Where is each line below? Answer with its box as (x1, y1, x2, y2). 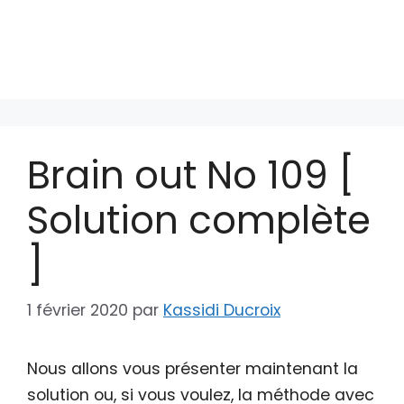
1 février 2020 (27, 298, 128, 321)
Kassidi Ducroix (163, 298, 280, 321)
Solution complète (27, 194, 371, 247)
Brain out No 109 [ (27, 149, 354, 202)
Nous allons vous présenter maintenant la (27, 357, 358, 380)
